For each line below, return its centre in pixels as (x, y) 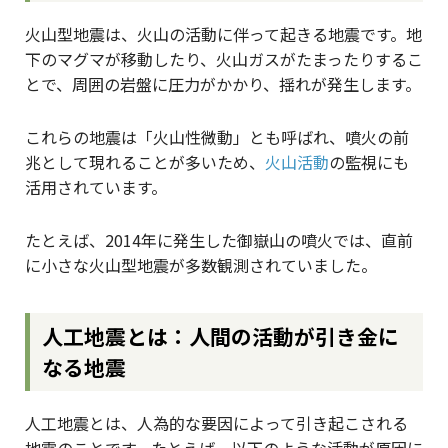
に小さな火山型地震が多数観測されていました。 (201, 264)
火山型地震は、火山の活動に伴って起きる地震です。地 (223, 33)
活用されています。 (96, 186)
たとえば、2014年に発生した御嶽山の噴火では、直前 (219, 239)
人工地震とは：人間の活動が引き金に (221, 336)
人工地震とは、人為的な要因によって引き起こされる (216, 423)
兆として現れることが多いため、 (145, 161)
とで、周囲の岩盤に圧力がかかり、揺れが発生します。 (223, 83)
